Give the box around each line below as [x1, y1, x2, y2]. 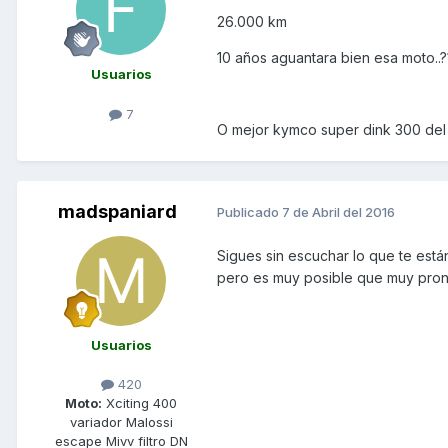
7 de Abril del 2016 [282, 204, 395, 221]
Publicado [217, 204, 282, 221]
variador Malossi [69, 413, 173, 430]
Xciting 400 [102, 394, 177, 411]
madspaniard [57, 200, 177, 222]
